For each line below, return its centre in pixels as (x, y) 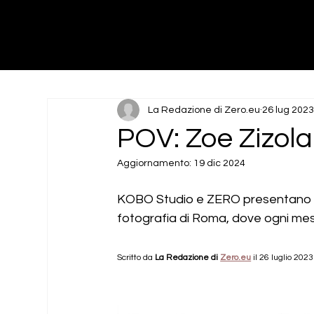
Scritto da (136, 258)
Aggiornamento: (156, 163)
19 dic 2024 (220, 163)
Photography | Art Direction (116, 45)
